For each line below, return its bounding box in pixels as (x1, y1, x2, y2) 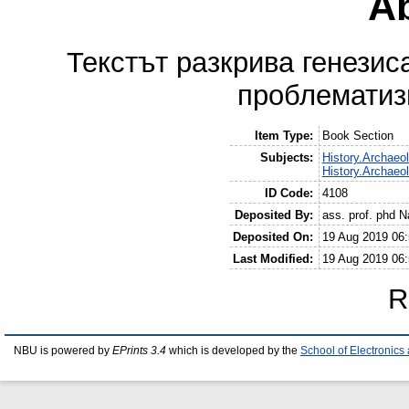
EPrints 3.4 (112, 344, 166, 356)
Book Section (321, 129, 393, 142)
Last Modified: (233, 252, 314, 266)
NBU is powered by (14, 344, 112, 356)
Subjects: (260, 151, 314, 164)
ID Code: (265, 186, 314, 200)
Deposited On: (233, 230, 314, 244)
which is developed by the (166, 344, 300, 356)
